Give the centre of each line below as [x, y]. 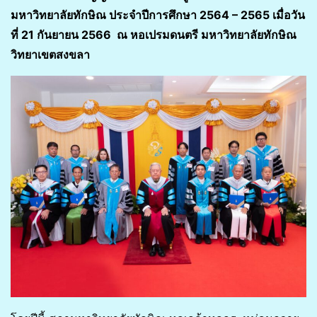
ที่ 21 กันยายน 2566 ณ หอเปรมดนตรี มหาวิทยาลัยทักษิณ [154, 34]
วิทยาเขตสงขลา [50, 54]
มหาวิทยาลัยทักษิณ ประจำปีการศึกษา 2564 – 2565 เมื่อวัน [158, 15]
